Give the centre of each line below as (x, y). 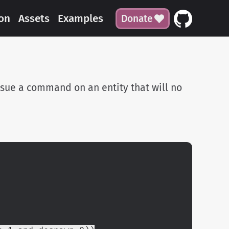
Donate (137, 18)
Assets (34, 18)
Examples (80, 18)
